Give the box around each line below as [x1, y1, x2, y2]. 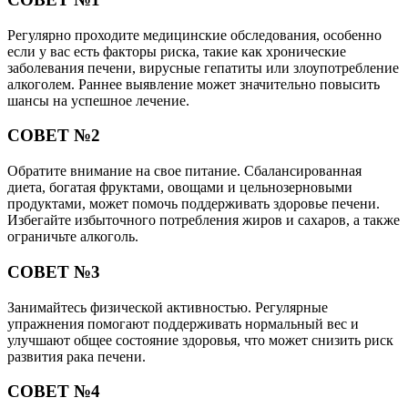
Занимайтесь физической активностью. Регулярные [7, 299, 328, 315]
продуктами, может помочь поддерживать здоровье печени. [7, 196, 380, 212]
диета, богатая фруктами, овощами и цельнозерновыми [7, 179, 352, 196]
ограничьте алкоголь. [7, 229, 138, 245]
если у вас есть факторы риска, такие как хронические [7, 43, 346, 59]
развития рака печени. [7, 348, 146, 364]
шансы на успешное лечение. [7, 92, 189, 108]
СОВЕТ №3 [7, 261, 100, 281]
